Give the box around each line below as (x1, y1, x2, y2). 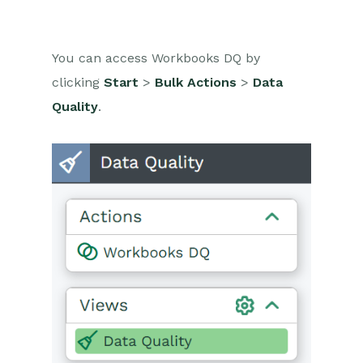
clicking (52, 75, 104, 90)
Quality (52, 99, 98, 114)
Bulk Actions (151, 75, 241, 90)
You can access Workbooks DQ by (52, 50, 260, 66)
